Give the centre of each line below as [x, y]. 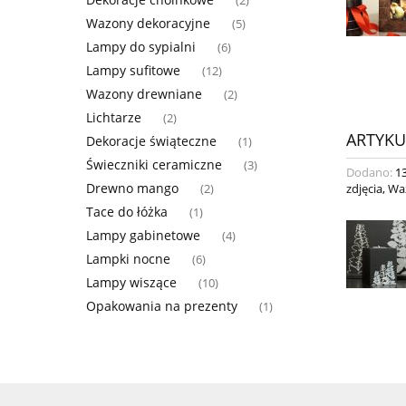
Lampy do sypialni [141, 46]
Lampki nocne [128, 258]
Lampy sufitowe [133, 70]
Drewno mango [132, 188]
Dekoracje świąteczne [151, 140]
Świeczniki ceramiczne [154, 164]
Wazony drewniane [144, 93]
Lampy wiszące [131, 282]
